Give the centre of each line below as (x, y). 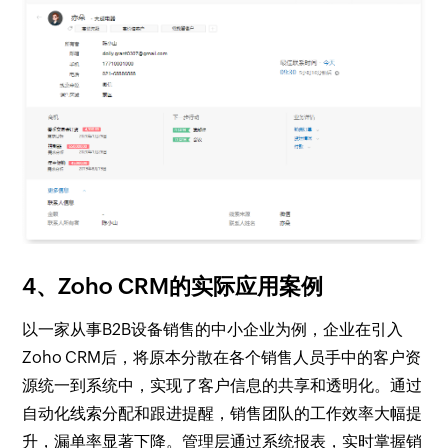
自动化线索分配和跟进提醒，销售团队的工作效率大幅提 (222, 413)
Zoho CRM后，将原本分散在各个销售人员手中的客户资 (222, 357)
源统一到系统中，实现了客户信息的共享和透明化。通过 (222, 385)
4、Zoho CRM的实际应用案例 (173, 286)
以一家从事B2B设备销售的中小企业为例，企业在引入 (213, 329)
